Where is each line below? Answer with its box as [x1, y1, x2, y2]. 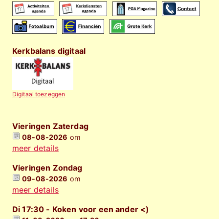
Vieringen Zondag [12, 163, 83, 173]
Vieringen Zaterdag [12, 121, 88, 131]
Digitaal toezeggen [12, 90, 66, 98]
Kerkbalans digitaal [12, 46, 86, 56]
